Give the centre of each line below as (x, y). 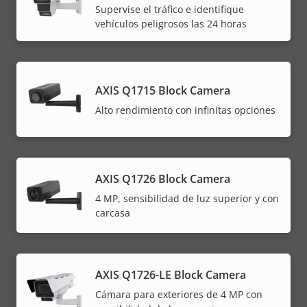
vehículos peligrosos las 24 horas (171, 23)
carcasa (113, 213)
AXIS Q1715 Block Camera (163, 90)
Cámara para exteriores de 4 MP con (179, 295)
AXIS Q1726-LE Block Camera (171, 275)
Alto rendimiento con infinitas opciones (185, 110)
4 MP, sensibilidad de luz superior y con (187, 199)
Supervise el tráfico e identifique (170, 9)
